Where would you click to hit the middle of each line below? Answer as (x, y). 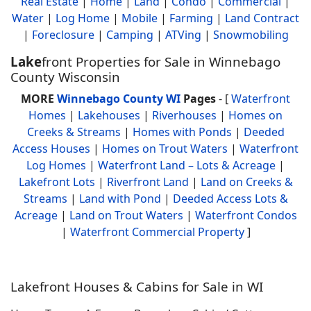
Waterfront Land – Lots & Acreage (187, 165)
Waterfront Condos (246, 215)
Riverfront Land (148, 182)
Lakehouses (109, 115)
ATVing (183, 35)
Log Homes (56, 165)
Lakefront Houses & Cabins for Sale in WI (137, 286)
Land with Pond (120, 199)
